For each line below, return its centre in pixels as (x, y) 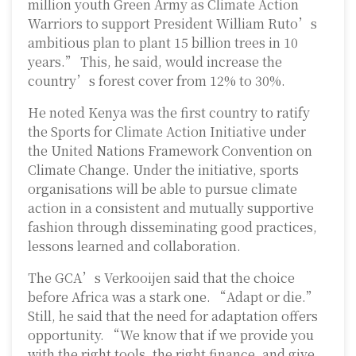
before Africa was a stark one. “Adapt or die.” (173, 297)
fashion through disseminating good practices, (172, 227)
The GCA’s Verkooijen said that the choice (161, 278)
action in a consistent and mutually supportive (171, 208)
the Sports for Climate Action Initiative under (167, 132)
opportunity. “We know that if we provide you (171, 335)
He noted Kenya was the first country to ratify (169, 113)
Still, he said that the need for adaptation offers (173, 316)
